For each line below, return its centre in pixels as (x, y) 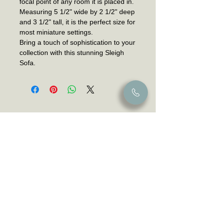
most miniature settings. (56, 32)
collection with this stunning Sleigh (72, 53)
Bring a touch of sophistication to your (77, 43)
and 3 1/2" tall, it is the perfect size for (77, 22)
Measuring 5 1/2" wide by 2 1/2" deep (77, 12)
